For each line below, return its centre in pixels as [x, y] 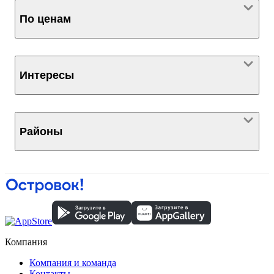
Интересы [47, 76]
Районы [41, 132]
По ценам [45, 19]
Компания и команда [73, 263]
